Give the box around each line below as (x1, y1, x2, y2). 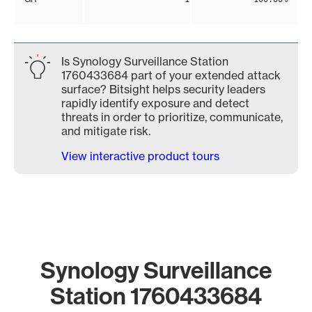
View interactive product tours (61, 149, 219, 163)
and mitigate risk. (61, 124, 150, 138)
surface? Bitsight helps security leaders (61, 82, 265, 96)
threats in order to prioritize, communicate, (61, 110, 283, 124)
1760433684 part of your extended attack (61, 68, 281, 82)
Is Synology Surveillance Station (61, 54, 228, 68)
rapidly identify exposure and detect (61, 96, 249, 110)
